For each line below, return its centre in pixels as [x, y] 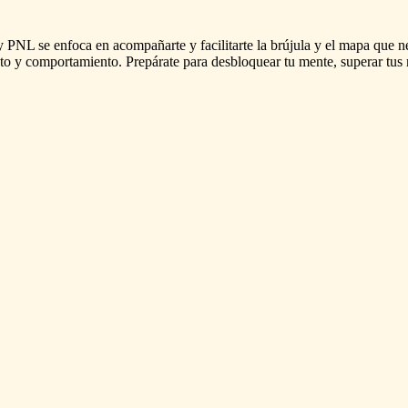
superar [362, 61]
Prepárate [153, 61]
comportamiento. [74, 61]
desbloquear [246, 61]
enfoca [73, 45]
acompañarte [149, 45]
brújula [291, 45]
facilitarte [227, 45]
